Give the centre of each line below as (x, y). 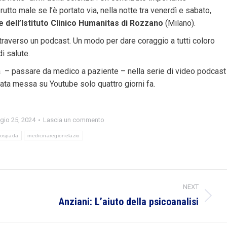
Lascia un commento (73, 120)
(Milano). (180, 23)
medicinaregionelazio (54, 135)
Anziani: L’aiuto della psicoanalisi (128, 201)
